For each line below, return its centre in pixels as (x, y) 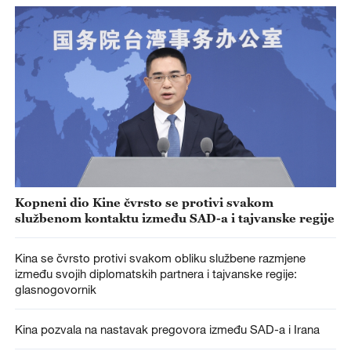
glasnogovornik (55, 289)
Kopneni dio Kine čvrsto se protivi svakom (144, 203)
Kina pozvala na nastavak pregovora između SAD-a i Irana (167, 329)
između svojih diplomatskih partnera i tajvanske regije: (156, 274)
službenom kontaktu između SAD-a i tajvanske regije (174, 218)
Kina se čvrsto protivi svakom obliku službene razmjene (160, 258)
